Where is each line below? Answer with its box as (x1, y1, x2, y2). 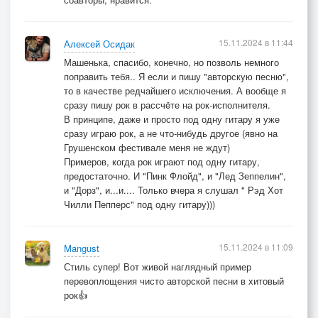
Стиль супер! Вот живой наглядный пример (64, 259, 251, 273)
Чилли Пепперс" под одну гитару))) (64, 197, 215, 211)
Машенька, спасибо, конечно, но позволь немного (64, 55, 279, 69)
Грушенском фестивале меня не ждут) (64, 140, 230, 154)
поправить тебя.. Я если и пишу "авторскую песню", (64, 69, 289, 83)
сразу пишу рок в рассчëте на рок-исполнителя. (64, 97, 270, 111)
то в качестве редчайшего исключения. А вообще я (64, 83, 286, 97)
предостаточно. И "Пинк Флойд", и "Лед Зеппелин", (64, 168, 286, 182)
